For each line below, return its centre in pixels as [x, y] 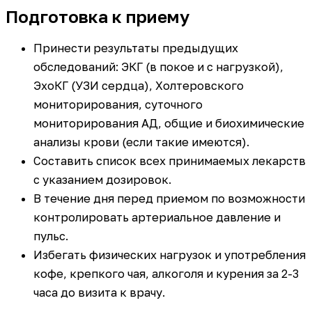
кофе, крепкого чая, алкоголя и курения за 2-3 [166, 274]
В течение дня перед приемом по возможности [169, 199]
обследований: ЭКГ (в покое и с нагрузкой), [158, 67]
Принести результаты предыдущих [136, 48]
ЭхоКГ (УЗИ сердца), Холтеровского [139, 86]
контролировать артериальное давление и [157, 218]
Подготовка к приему [97, 16]
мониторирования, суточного [118, 105]
